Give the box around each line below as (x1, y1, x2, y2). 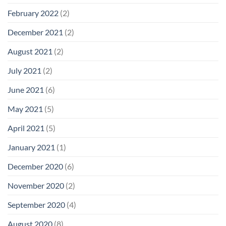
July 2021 (8, 66, 41, 76)
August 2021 (8, 46, 52, 56)
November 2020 (8, 181, 64, 191)
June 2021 (8, 85, 44, 95)
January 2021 (8, 142, 55, 152)
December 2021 (8, 27, 63, 37)
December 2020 (8, 161, 63, 172)
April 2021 (8, 123, 44, 133)
